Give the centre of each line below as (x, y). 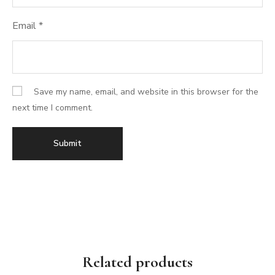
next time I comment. (52, 108)
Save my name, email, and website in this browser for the (146, 92)
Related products (137, 262)
